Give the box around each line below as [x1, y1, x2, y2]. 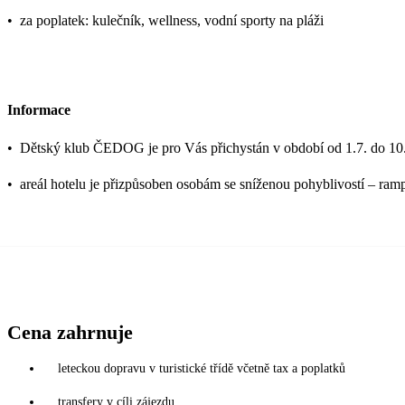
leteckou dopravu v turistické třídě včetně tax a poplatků [58, 362, 345, 375]
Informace [7, 101, 71, 118]
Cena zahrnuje [7, 321, 133, 344]
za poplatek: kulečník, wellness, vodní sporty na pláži [20, 13, 324, 29]
